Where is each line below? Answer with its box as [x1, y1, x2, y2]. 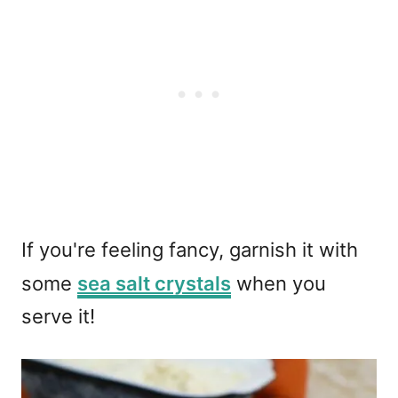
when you [231, 271, 326, 295]
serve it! [21, 304, 95, 328]
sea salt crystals [77, 271, 231, 295]
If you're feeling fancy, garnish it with [21, 237, 358, 261]
